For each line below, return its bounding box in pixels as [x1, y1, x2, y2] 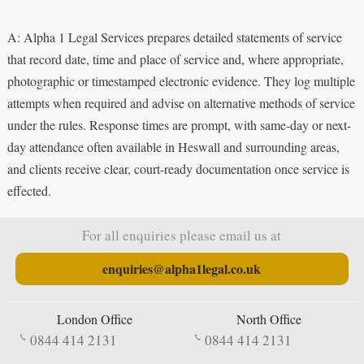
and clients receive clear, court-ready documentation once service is [6, 159, 349, 177]
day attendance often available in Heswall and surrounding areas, [6, 137, 340, 155]
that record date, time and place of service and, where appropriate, [6, 50, 344, 67]
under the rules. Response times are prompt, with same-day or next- [6, 115, 351, 133]
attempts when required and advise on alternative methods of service [6, 93, 355, 111]
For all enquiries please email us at [82, 225, 282, 245]
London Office [56, 310, 132, 327]
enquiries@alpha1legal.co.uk [102, 258, 262, 278]
